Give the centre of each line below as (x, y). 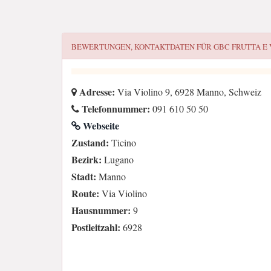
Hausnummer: (101, 210)
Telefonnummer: (115, 109)
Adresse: (96, 92)
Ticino (122, 142)
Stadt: (84, 176)
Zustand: (90, 142)
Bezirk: (87, 159)
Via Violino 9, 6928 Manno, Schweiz (188, 92)
